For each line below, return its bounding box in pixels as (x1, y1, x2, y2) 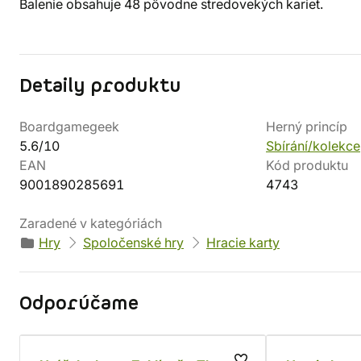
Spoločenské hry (83, 234, 184, 251)
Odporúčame (19, 291, 139, 317)
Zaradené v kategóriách (19, 215, 162, 231)
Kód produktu (266, 157, 348, 173)
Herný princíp (266, 118, 347, 135)
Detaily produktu (19, 73, 181, 99)
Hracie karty (206, 234, 280, 251)
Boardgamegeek (19, 118, 119, 135)
